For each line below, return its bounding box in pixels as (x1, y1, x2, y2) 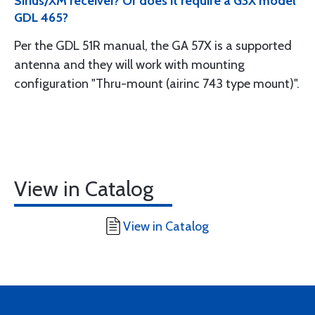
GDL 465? (14, 10, 68, 25)
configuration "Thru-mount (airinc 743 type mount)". (14, 76, 300, 91)
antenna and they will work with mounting (14, 57, 245, 72)
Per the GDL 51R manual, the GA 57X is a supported (14, 38, 292, 53)
